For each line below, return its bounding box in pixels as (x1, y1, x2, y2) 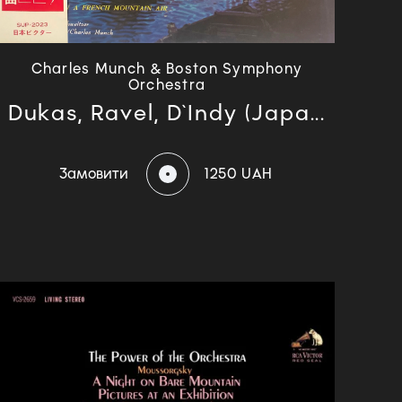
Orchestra (127, 76, 206, 94)
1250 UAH (204, 165, 274, 183)
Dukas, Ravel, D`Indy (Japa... (7, 100, 327, 127)
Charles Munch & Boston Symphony (31, 60, 303, 78)
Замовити (59, 165, 128, 183)
